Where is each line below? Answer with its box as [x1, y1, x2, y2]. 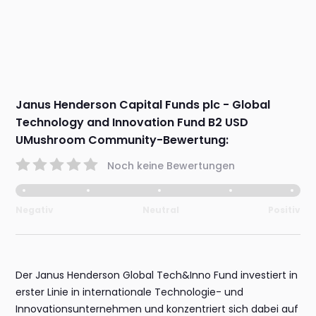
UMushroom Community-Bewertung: [16, 132, 229, 149]
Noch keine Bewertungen [107, 158, 236, 173]
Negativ [16, 204, 54, 217]
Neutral [142, 204, 179, 217]
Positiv [267, 204, 300, 217]
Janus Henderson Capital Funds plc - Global [16, 97, 271, 114]
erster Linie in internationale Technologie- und [16, 285, 244, 300]
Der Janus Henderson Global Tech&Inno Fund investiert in [16, 268, 298, 283]
